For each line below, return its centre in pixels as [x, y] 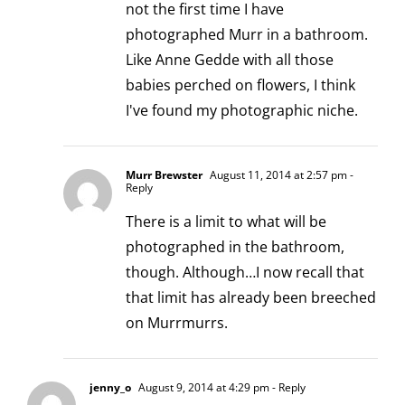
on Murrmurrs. [177, 322]
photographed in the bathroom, [235, 246]
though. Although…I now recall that [245, 272]
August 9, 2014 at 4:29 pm [202, 387]
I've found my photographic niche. [242, 110]
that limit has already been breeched [251, 297]
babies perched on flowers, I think [240, 85]
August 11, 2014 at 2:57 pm [277, 174]
